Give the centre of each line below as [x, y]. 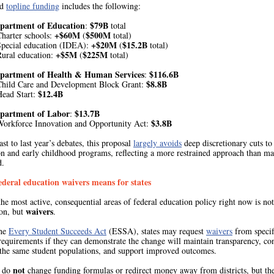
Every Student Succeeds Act [57, 231]
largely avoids [157, 143]
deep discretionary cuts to [227, 143]
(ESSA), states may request [156, 231]
